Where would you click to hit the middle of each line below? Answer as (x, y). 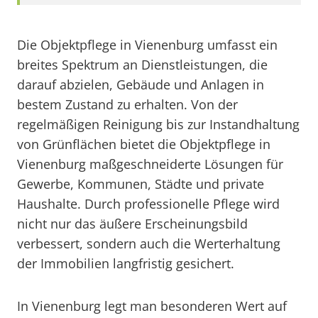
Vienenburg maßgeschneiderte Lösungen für (150, 164)
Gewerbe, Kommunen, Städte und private (141, 184)
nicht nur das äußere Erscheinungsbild (132, 224)
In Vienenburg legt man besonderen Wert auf (152, 306)
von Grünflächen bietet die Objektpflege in (144, 144)
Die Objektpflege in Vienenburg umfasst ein (147, 45)
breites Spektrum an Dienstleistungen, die (142, 65)
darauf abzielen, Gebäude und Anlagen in (141, 84)
